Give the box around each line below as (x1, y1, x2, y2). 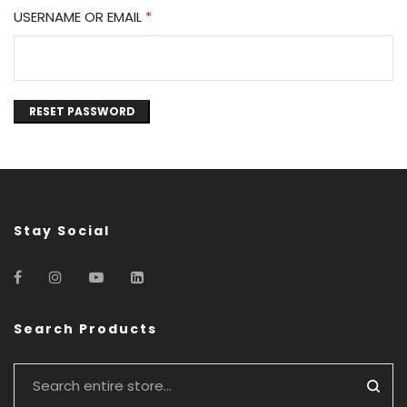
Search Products (14, 320, 157, 338)
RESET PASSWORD (28, 104, 135, 119)
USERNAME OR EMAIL (14, 7, 145, 26)
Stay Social (14, 222, 110, 240)
